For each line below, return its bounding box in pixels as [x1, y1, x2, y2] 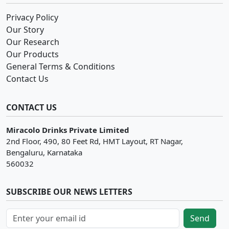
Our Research [6, 36, 59, 48]
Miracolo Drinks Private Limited [6, 124, 129, 135]
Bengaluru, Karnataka [6, 147, 82, 157]
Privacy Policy [6, 11, 58, 23]
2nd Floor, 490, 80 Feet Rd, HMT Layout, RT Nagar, [6, 135, 183, 146]
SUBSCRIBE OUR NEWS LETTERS [6, 186, 132, 197]
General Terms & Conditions [6, 60, 115, 72]
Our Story [6, 24, 44, 35]
